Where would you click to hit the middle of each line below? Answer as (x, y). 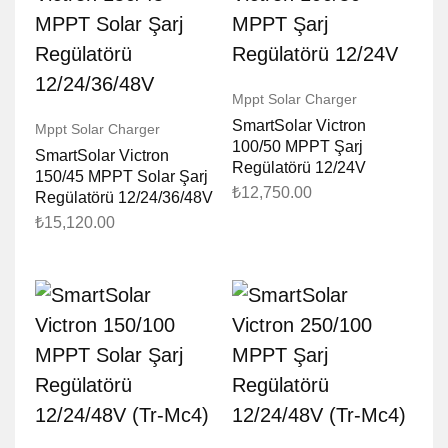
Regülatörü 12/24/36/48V (124, 197)
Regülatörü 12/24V (298, 167)
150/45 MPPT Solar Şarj (121, 176)
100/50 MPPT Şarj (297, 146)
